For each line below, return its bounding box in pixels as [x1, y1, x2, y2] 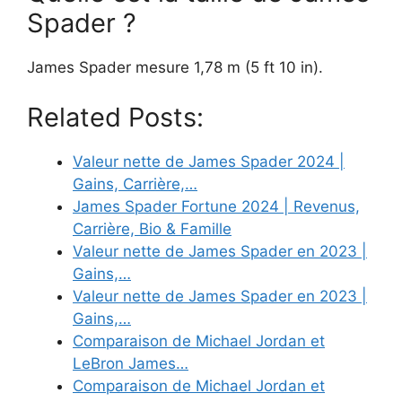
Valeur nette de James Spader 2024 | [73, 152, 345, 170]
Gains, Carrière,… [73, 174, 197, 193]
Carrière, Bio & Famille [73, 219, 232, 238]
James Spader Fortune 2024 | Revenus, [73, 197, 360, 215]
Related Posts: [27, 100, 204, 133]
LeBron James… [73, 354, 188, 372]
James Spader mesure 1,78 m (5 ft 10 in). [27, 58, 323, 77]
